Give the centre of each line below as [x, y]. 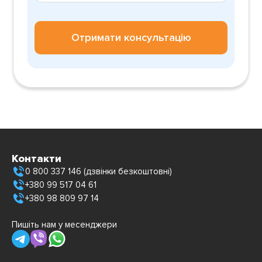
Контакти [37, 158]
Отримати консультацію [131, 37]
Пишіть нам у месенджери [64, 224]
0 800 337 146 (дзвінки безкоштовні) [99, 172]
